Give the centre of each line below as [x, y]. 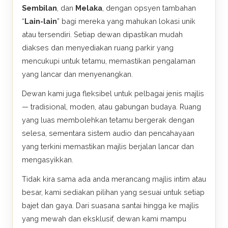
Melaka [89, 8]
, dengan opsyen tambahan [149, 8]
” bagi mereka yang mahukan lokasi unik [126, 21]
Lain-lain [41, 21]
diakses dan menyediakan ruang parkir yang [98, 48]
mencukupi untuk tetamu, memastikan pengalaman [109, 61]
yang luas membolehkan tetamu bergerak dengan [108, 120]
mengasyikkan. [48, 160]
